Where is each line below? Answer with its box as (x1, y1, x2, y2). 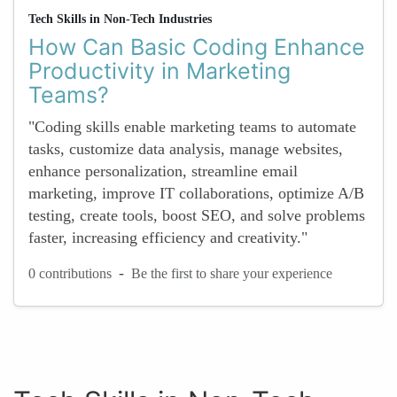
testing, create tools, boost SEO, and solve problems (28, 206, 365, 224)
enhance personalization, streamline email (28, 162, 298, 180)
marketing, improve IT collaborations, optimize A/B (28, 184, 364, 202)
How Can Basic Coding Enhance (28, 34, 365, 60)
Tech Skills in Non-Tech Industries (28, 12, 212, 26)
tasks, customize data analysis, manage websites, (28, 140, 343, 158)
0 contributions (28, 265, 112, 281)
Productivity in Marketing (28, 58, 291, 84)
